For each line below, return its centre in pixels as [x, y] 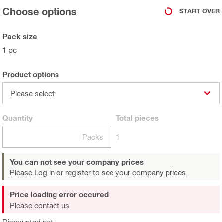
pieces [146, 118]
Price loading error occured [59, 194]
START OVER [199, 11]
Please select [32, 93]
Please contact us [40, 205]
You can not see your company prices [77, 161]
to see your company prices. [139, 172]
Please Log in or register [50, 172]
